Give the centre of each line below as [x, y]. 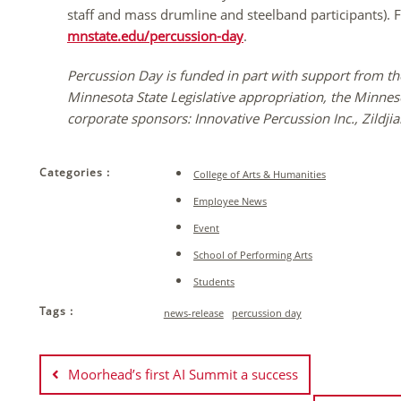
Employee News [230, 200]
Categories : [75, 172]
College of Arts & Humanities [260, 174]
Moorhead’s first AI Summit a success [183, 374]
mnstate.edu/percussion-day [155, 35]
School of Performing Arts [253, 254]
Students [214, 281]
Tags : [56, 311]
